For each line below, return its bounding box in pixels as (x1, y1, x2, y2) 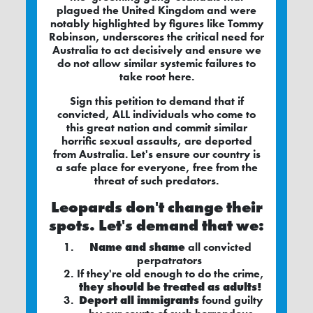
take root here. (119, 69, 194, 85)
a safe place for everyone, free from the (55, 160, 258, 175)
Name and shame (89, 240, 185, 255)
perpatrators (136, 253, 205, 268)
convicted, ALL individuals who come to (57, 107, 256, 122)
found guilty (198, 293, 263, 308)
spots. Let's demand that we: (49, 215, 264, 236)
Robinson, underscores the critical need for (49, 29, 264, 45)
